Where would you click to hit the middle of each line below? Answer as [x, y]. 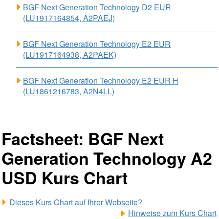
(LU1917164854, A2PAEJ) [69, 18]
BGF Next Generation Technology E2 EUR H [101, 80]
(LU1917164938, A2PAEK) [70, 55]
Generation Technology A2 [107, 158]
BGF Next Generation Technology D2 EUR [97, 7]
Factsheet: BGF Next [83, 138]
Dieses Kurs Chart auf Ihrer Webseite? [76, 202]
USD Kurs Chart [65, 177]
